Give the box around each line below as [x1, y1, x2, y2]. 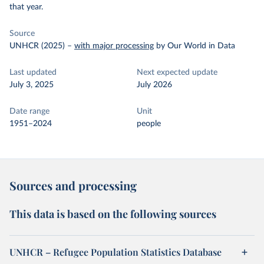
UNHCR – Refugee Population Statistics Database [9, 246, 222, 258]
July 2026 [137, 81, 172, 89]
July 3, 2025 [9, 81, 54, 89]
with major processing [74, 42, 154, 50]
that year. [9, 3, 43, 11]
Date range [9, 107, 49, 115]
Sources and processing [9, 177, 137, 193]
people [137, 120, 161, 128]
